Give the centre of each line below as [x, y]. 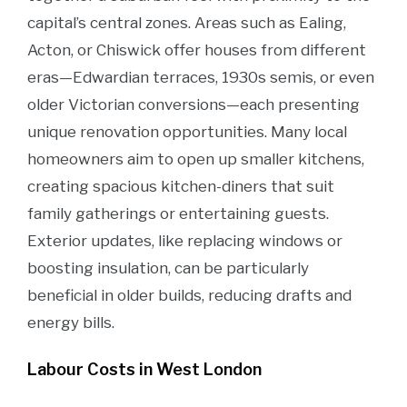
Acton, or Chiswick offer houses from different [197, 50]
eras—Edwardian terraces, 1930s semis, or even [201, 77]
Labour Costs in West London [144, 369]
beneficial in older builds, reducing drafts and [189, 295]
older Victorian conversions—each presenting [194, 104]
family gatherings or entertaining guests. [178, 213]
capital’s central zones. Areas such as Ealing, [187, 23]
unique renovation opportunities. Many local [187, 132]
